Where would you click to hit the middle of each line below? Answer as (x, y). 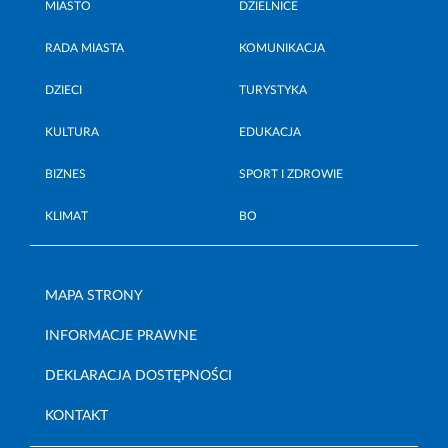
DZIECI (63, 89)
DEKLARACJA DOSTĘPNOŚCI (138, 375)
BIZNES (65, 173)
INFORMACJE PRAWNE (121, 335)
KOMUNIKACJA (282, 47)
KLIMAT (66, 215)
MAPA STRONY (94, 295)
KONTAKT (76, 415)
